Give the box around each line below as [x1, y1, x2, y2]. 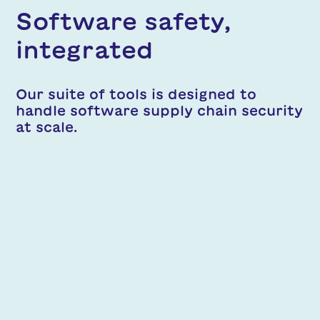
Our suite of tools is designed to [16, 86, 256, 101]
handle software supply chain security [16, 103, 303, 117]
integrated [16, 37, 154, 61]
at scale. [16, 119, 77, 134]
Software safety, [16, 9, 231, 33]
